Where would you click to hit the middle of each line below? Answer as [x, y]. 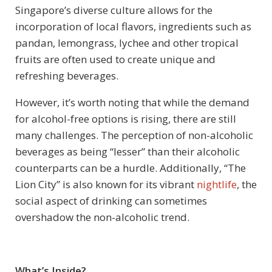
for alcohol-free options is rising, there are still [126, 118]
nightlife [217, 184]
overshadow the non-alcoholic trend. [102, 217]
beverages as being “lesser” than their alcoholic [127, 151]
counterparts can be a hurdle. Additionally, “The [131, 168]
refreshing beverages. [67, 75]
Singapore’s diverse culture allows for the [114, 10]
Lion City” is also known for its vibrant [106, 184]
